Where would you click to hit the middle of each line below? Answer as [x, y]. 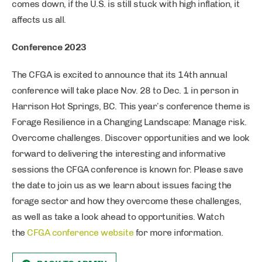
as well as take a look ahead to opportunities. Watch [118, 217]
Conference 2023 [49, 47]
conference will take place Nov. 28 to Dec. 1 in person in [125, 90]
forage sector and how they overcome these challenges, [127, 201]
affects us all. [39, 20]
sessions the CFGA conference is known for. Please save [127, 169]
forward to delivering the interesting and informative [119, 154]
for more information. [178, 232]
